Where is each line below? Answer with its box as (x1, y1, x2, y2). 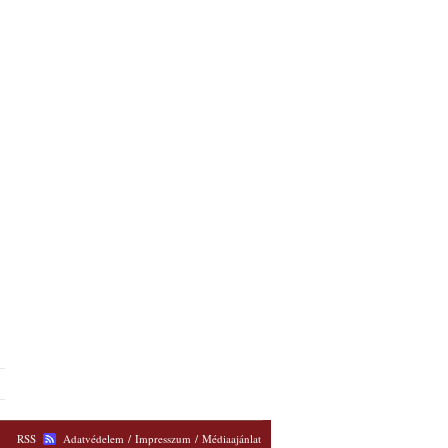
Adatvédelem (63, 431, 124, 446)
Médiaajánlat (202, 431, 261, 446)
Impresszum (135, 431, 191, 446)
